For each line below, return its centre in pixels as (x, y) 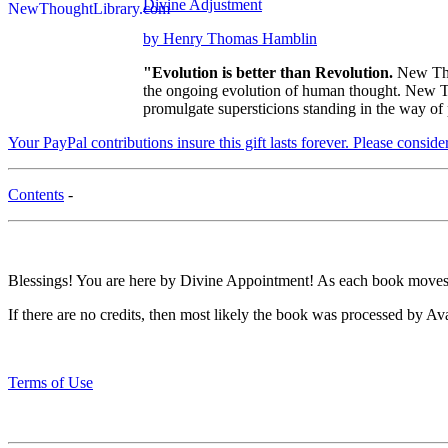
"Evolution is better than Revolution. (270, 73)
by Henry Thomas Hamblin (230, 39)
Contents (36, 195)
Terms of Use (50, 383)
